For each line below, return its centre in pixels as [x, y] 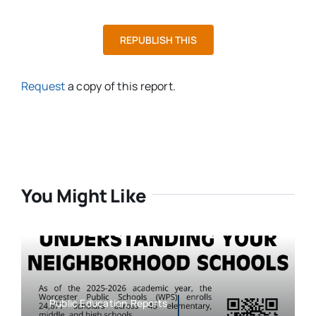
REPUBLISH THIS [158, 40]
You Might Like [84, 196]
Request [43, 86]
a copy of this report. [121, 86]
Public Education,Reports [108, 303]
